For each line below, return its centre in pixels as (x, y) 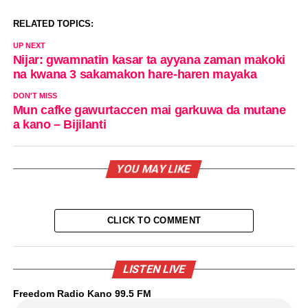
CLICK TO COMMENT (154, 221)
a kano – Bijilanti (59, 125)
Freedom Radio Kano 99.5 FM (82, 294)
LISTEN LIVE (154, 269)
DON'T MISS (35, 96)
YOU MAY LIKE (154, 169)
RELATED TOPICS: (53, 24)
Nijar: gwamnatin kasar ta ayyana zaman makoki (149, 60)
